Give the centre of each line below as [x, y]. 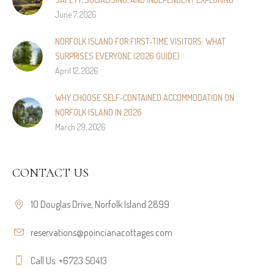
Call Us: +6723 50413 [69, 261]
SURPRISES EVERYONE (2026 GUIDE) [117, 56]
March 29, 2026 [80, 127]
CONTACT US [50, 173]
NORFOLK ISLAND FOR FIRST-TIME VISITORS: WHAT [140, 42]
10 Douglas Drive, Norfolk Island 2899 [100, 205]
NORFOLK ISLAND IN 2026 [98, 113]
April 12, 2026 [77, 71]
